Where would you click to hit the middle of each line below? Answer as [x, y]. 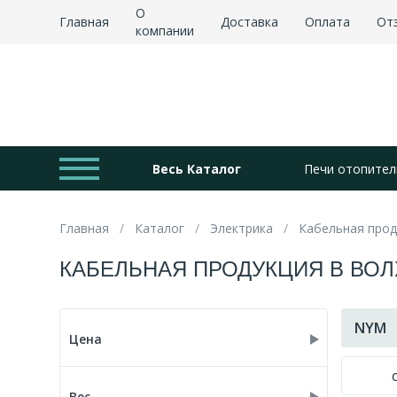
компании [165, 31]
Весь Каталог [196, 168]
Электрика [242, 228]
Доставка [250, 22]
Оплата [328, 22]
